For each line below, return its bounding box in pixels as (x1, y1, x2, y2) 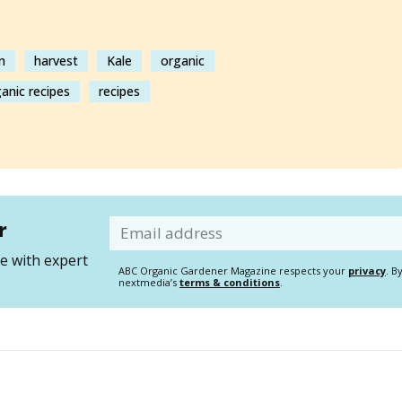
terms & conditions (179, 275, 280, 289)
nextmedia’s (118, 275, 179, 289)
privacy (347, 263, 386, 277)
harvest (34, 52, 78, 70)
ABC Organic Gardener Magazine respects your (118, 263, 348, 277)
